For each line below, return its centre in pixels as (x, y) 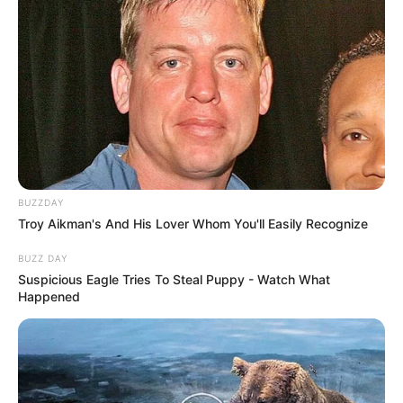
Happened (49, 297)
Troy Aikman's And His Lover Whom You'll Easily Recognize (193, 224)
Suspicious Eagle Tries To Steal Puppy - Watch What (174, 280)
